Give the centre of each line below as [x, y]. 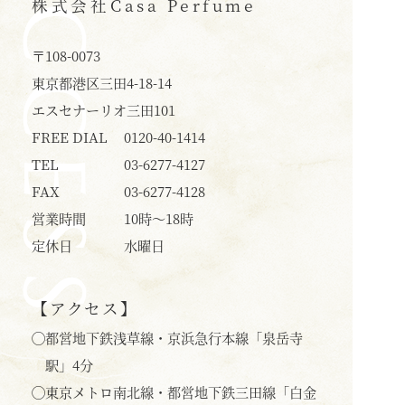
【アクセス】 [85, 308]
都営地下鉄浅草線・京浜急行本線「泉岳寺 [174, 338]
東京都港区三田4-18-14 [102, 83]
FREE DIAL [70, 137]
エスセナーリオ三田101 [104, 110]
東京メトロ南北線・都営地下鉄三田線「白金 [181, 392]
